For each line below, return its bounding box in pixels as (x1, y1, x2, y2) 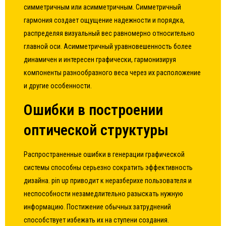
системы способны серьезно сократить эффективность (24, 163, 193, 172)
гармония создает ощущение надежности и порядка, (24, 16, 185, 24)
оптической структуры (24, 121, 169, 139)
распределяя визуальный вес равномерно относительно (24, 29, 195, 37)
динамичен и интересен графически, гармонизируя (24, 55, 177, 64)
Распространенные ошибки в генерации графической (24, 150, 185, 158)
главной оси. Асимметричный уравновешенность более (24, 42, 192, 50)
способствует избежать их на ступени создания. (24, 216, 169, 224)
